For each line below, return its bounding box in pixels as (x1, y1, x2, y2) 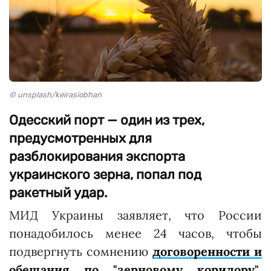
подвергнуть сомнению (9, 244, 152, 260)
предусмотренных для (9, 130, 152, 147)
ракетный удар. (9, 184, 108, 201)
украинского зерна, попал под (9, 166, 201, 183)
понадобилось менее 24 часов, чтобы (9, 226, 262, 241)
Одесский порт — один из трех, (9, 112, 204, 129)
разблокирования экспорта (9, 148, 185, 165)
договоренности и (152, 244, 262, 260)
